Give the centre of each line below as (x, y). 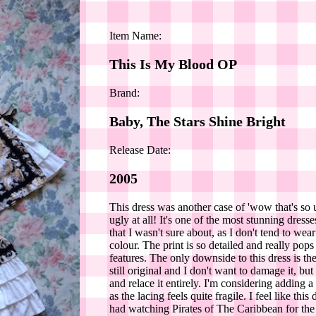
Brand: (125, 93)
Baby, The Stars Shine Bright (198, 121)
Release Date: (140, 150)
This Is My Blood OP (174, 64)
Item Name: (136, 36)
